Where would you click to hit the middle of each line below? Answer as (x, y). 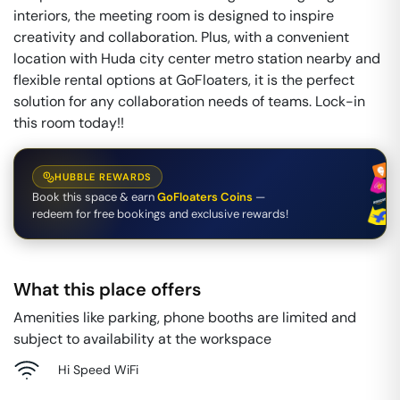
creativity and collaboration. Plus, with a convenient (181, 37)
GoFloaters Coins (205, 197)
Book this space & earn (93, 197)
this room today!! (69, 123)
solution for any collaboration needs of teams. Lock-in (189, 101)
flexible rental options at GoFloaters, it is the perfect (184, 80)
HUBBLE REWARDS (104, 177)
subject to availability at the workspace (142, 339)
